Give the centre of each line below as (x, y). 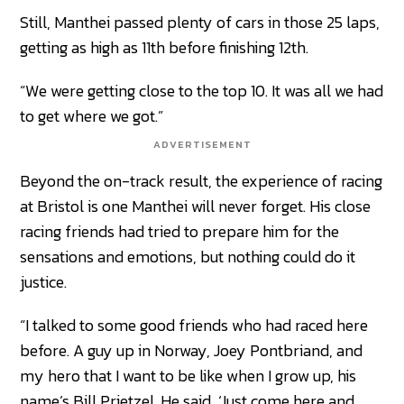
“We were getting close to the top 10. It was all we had (202, 91)
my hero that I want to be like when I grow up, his (188, 376)
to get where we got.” (92, 116)
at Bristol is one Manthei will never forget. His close (196, 207)
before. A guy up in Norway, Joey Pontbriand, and (192, 351)
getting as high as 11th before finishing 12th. (165, 48)
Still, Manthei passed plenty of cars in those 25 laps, (200, 23)
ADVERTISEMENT (202, 145)
